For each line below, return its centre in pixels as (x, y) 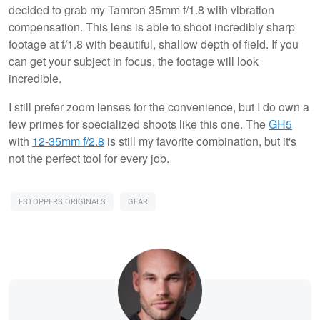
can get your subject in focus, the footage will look (134, 61)
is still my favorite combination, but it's (200, 141)
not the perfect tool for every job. (89, 158)
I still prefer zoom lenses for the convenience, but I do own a (159, 106)
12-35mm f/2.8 (68, 141)
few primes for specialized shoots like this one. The (139, 124)
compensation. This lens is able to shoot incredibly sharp (152, 26)
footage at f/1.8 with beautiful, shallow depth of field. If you (154, 44)
